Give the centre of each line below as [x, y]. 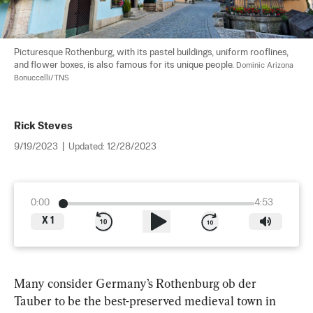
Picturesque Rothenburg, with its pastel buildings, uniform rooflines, [152, 53]
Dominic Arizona [266, 66]
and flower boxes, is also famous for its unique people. [125, 65]
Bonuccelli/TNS [42, 78]
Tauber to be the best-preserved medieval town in [146, 301]
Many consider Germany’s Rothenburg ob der [137, 283]
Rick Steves [43, 126]
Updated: [88, 147]
